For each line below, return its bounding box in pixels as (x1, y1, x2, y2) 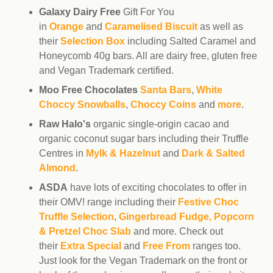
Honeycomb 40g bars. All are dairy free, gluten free (39, 51, 257, 61)
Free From (143, 241, 190, 251)
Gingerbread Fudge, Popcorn (119, 211, 254, 222)
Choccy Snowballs (39, 99, 126, 110)
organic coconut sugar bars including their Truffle (39, 133, 249, 144)
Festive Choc (178, 197, 239, 207)
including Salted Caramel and (125, 36, 256, 46)
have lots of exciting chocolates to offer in (68, 182, 247, 193)
